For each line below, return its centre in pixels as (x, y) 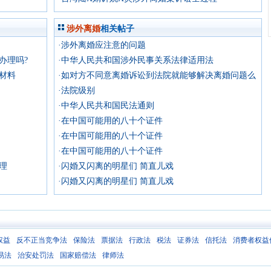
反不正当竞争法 (42, 240)
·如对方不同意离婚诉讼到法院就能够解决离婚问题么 (157, 75)
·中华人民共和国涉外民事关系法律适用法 (136, 60)
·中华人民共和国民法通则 (106, 106)
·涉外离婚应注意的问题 (102, 45)
